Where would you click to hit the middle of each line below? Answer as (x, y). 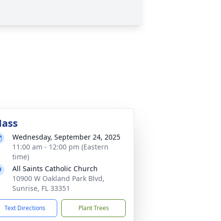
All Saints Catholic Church (55, 168)
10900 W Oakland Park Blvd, (58, 178)
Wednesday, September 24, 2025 (66, 137)
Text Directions (25, 208)
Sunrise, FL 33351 (41, 188)
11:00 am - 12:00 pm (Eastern (60, 147)
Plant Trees (93, 208)
